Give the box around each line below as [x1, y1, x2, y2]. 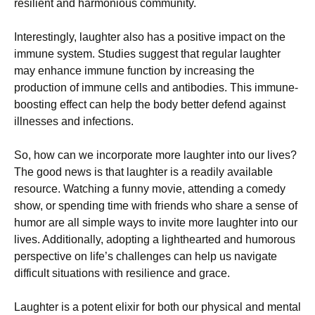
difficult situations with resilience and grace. [14, 267, 230, 279]
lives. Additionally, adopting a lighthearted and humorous [14, 233, 295, 245]
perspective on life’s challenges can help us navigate [14, 250, 277, 262]
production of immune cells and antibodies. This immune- [14, 82, 298, 94]
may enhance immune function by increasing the [14, 65, 255, 77]
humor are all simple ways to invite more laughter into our [14, 217, 297, 229]
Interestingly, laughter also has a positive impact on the [14, 31, 285, 43]
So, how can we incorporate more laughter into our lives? [14, 149, 297, 161]
